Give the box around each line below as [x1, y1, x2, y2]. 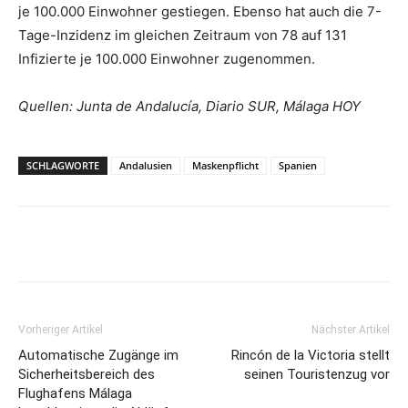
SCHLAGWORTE [26, 158, 99, 173]
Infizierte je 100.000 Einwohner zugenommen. [18, 50, 315, 68]
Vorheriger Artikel [18, 323, 103, 337]
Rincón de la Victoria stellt [231, 347, 390, 364]
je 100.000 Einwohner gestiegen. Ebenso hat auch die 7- [18, 3, 382, 21]
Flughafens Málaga [18, 385, 132, 403]
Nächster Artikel [311, 323, 390, 337]
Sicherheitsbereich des [18, 366, 155, 383]
